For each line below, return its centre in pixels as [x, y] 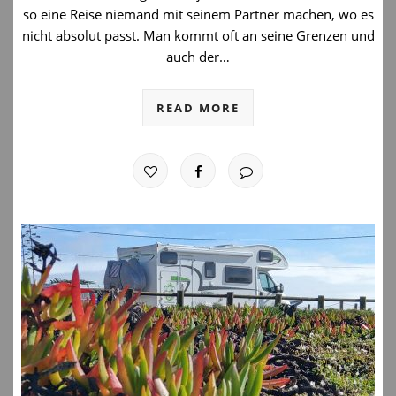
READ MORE [198, 108]
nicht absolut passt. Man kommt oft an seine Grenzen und [198, 35]
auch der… [198, 57]
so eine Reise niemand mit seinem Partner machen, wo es [198, 14]
